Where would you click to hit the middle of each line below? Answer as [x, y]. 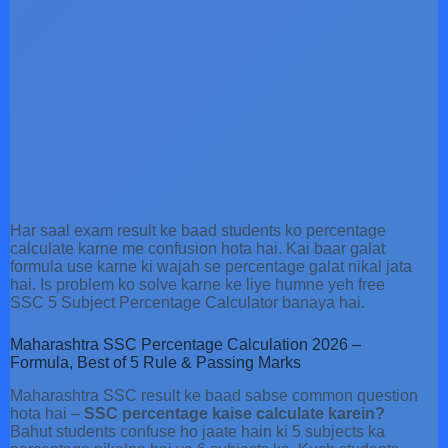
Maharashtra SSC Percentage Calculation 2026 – [185, 344]
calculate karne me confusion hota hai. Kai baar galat [197, 248]
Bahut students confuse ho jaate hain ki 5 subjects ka [197, 431]
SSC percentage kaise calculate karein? [234, 413]
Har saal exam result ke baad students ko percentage [198, 230]
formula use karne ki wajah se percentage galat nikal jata [211, 266]
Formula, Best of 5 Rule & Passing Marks [155, 362]
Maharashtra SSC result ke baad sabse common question [214, 395]
